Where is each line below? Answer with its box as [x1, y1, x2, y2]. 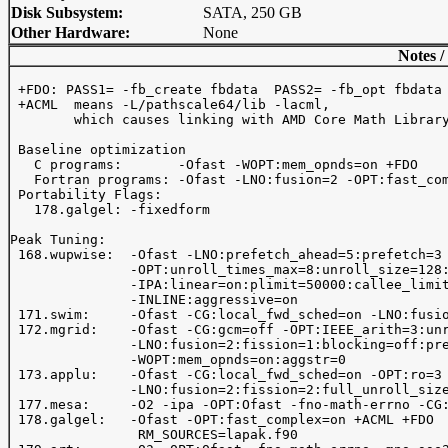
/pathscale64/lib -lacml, [138, 97, 338, 112]
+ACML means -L [10, 97, 138, 112]
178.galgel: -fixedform [10, 202, 210, 217]
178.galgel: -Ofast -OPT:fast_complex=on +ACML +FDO [10, 412, 434, 427]
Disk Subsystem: [11, 4, 123, 21]
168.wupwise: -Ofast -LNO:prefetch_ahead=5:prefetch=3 [10, 247, 442, 262]
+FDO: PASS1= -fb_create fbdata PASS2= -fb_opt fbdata [10, 82, 442, 97]
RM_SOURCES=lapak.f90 [10, 427, 298, 442]
